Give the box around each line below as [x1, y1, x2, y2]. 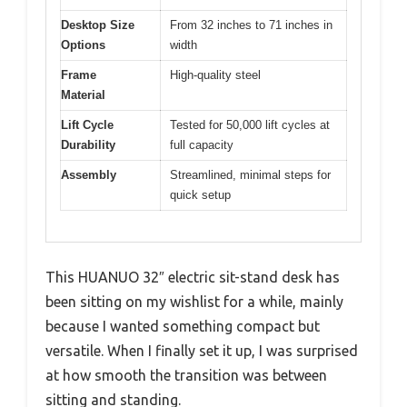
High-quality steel [170, 67, 261, 82]
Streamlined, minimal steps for [170, 167, 331, 182]
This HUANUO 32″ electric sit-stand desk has [45, 269, 340, 286]
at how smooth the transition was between [45, 367, 327, 384]
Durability [61, 137, 115, 152]
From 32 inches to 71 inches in [170, 17, 333, 32]
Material [61, 87, 105, 102]
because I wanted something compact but [45, 318, 320, 335]
